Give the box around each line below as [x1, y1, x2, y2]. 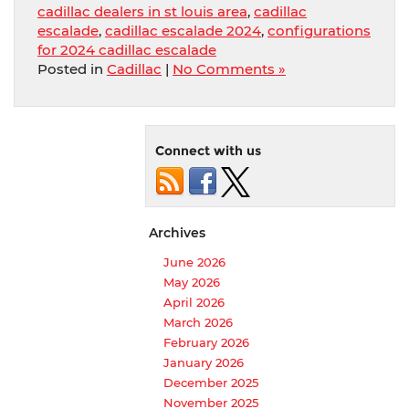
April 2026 [163, 294, 225, 309]
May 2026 [163, 274, 220, 289]
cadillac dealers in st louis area [37, 2, 247, 20]
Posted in [37, 59, 107, 78]
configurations [267, 21, 371, 39]
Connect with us [155, 142, 261, 159]
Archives [149, 224, 205, 241]
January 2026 [163, 354, 244, 370]
